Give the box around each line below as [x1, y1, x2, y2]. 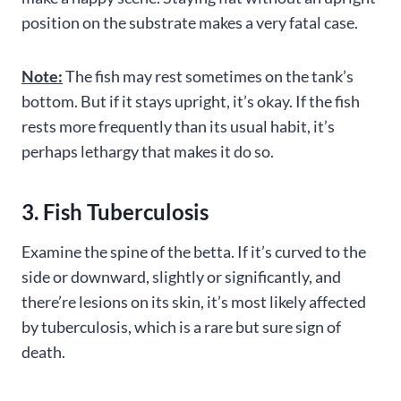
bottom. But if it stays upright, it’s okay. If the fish [21, 91, 360, 111]
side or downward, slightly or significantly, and [21, 267, 341, 286]
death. [21, 342, 65, 362]
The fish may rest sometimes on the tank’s [63, 66, 354, 86]
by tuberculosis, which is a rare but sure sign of [21, 317, 341, 337]
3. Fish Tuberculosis [21, 199, 209, 225]
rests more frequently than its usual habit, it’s [21, 116, 335, 136]
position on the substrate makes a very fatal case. [21, 13, 358, 32]
